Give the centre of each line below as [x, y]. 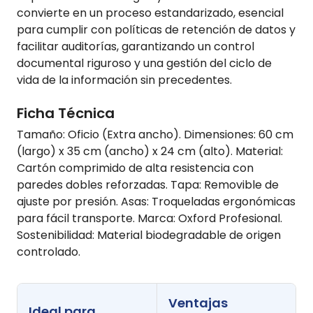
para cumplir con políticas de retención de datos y [156, 30]
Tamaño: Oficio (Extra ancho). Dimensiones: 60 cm [155, 135]
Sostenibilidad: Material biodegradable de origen [149, 235]
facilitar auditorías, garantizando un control [136, 47]
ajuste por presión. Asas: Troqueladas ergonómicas [156, 202]
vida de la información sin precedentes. [124, 80]
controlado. [49, 252]
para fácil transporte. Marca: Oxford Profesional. [150, 219]
